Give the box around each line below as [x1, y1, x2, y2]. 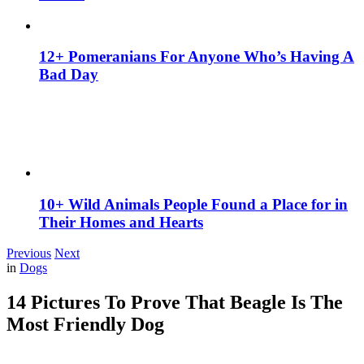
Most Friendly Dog [6, 314, 164, 336]
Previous [6, 246, 51, 261]
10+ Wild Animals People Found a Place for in [39, 195, 348, 213]
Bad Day [39, 66, 98, 84]
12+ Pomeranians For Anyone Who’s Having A [39, 48, 354, 66]
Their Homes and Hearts [39, 213, 203, 231]
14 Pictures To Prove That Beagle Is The [6, 292, 343, 314]
